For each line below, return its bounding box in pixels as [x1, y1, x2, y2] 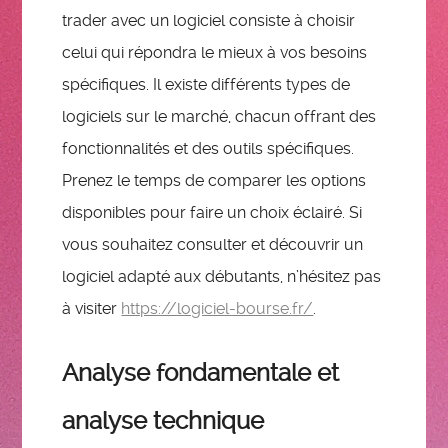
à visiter [62, 298, 122, 318]
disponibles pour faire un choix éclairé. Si [62, 202, 363, 222]
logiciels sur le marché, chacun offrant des [62, 106, 377, 126]
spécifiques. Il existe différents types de [62, 74, 351, 94]
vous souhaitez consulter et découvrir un [62, 234, 364, 254]
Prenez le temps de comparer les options [62, 170, 367, 190]
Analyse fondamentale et [62, 358, 340, 387]
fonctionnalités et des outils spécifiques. [62, 138, 355, 158]
